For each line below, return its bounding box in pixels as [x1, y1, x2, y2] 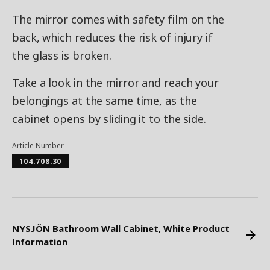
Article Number [12, 140, 64, 151]
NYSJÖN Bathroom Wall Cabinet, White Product [12, 222, 230, 234]
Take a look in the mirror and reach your [12, 75, 219, 90]
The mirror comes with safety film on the [12, 12, 224, 27]
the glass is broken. [12, 48, 111, 63]
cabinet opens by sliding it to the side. [12, 111, 206, 126]
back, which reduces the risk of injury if [12, 30, 213, 45]
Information [12, 236, 67, 248]
